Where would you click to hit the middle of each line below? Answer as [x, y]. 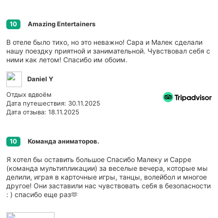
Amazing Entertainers [62, 24]
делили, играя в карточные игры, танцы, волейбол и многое [107, 177]
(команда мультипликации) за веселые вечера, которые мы [107, 168]
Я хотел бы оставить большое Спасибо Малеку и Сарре [99, 159]
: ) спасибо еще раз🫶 [42, 194]
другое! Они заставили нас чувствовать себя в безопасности [109, 185]
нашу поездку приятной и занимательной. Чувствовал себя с [108, 51]
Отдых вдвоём [29, 94]
